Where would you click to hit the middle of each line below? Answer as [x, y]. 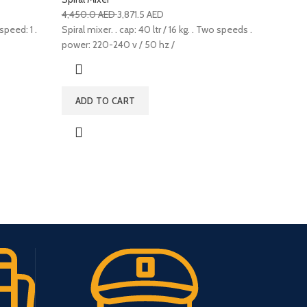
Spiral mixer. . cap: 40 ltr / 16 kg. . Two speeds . [157, 30]
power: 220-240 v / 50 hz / [118, 45]
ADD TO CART [105, 101]
